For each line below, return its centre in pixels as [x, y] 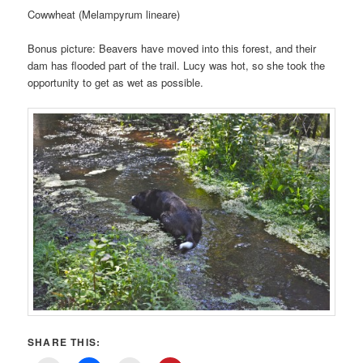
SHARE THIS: [64, 342]
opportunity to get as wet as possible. [116, 83]
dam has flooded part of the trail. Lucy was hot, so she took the [177, 66]
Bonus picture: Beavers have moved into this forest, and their [172, 49]
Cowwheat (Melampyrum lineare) [104, 15]
